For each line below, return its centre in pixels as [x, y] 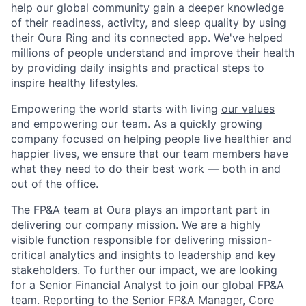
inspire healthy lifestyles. [74, 83]
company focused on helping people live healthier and [151, 139]
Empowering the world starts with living [116, 109]
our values [248, 109]
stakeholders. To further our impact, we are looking [144, 270]
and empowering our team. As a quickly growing [137, 124]
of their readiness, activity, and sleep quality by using [149, 23]
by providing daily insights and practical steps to [138, 68]
